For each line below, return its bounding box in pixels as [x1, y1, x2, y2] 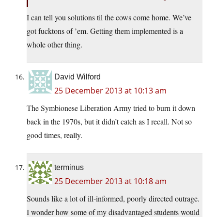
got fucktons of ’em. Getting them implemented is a [27, 26, 183, 36]
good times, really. [27, 130, 82, 140]
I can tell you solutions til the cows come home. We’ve [27, 12, 191, 23]
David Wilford [54, 73, 101, 81]
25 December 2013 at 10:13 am [54, 85, 167, 96]
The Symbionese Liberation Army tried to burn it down [27, 103, 195, 113]
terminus [54, 163, 84, 172]
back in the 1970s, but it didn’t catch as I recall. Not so [27, 116, 192, 127]
